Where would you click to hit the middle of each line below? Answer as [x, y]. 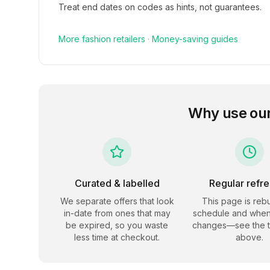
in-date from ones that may [117, 213]
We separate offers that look [117, 201]
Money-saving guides [195, 39]
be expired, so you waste [117, 225]
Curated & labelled [117, 183]
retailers [128, 39]
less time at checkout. [117, 237]
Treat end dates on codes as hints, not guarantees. [160, 7]
